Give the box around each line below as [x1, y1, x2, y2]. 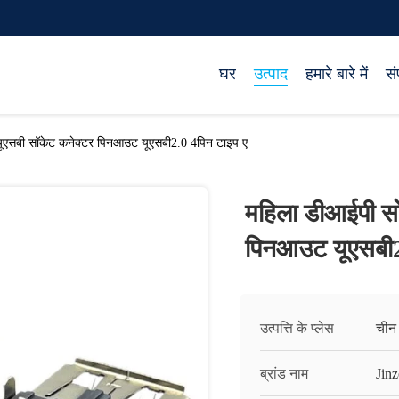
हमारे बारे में [305, 65, 368, 83]
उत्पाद [254, 65, 288, 83]
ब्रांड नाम [260, 366, 308, 381]
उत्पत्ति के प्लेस [260, 321, 334, 336]
